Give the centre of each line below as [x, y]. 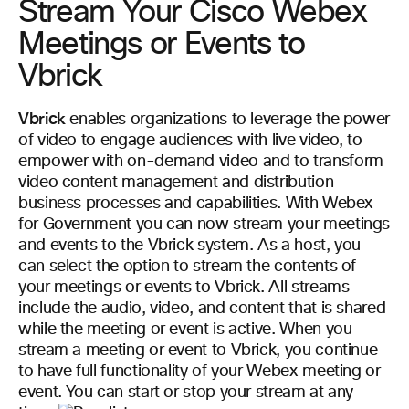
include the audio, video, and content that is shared [202, 309]
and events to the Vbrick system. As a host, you [190, 246]
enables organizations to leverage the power [228, 120]
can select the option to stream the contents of [188, 267]
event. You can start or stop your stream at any [186, 393]
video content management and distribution [176, 183]
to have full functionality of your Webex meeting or [199, 372]
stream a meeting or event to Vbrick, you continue [198, 351]
